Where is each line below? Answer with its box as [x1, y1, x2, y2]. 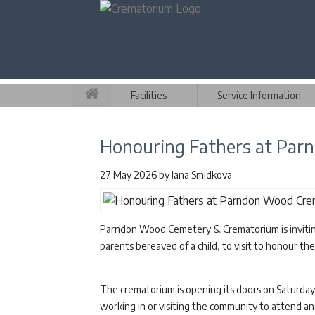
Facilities [131, 89, 167, 101]
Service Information [217, 89, 301, 101]
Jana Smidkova [172, 169, 232, 181]
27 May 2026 [100, 169, 159, 181]
